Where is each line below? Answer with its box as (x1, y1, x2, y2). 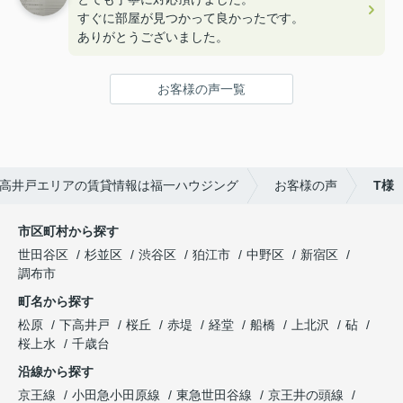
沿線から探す (18, 364, 94, 379)
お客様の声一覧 (157, 82, 246, 96)
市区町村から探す (18, 224, 119, 238)
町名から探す (18, 294, 94, 309)
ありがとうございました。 (77, 30, 228, 44)
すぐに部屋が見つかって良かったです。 (77, 11, 304, 25)
